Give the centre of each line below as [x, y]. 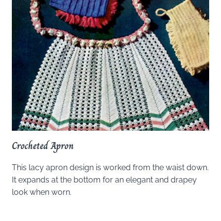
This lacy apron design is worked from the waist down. [110, 168]
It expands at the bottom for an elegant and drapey [104, 180]
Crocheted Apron [43, 146]
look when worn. [42, 192]
